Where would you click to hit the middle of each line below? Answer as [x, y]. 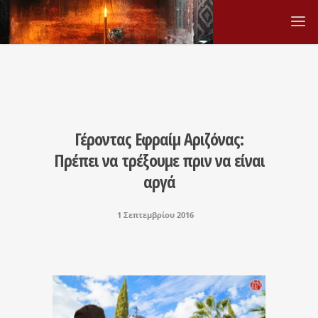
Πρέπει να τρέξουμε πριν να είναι [159, 160]
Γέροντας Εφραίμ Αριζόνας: [159, 139]
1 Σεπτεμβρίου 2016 [155, 215]
